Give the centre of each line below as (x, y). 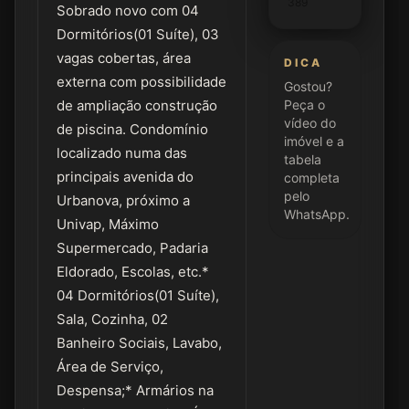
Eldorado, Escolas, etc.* (133, 272)
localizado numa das (122, 153)
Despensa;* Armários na (135, 390)
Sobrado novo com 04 (128, 10)
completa (311, 178)
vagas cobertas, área (124, 58)
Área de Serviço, (110, 367)
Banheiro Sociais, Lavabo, (139, 343)
